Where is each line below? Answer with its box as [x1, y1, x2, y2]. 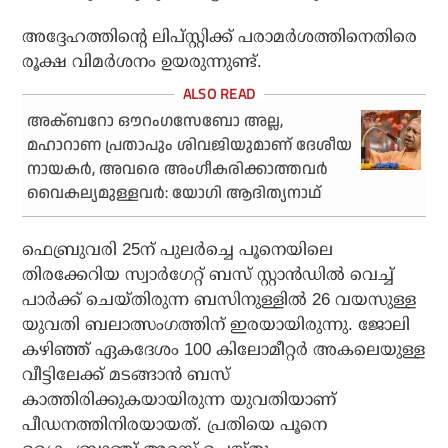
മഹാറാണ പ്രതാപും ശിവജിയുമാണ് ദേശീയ [27, 134, 353, 158]
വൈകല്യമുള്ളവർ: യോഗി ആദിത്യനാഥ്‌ [27, 182, 322, 206]
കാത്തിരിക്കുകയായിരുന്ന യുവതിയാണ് [22, 390, 337, 410]
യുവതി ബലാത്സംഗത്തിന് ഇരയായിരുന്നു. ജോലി [22, 315, 411, 335]
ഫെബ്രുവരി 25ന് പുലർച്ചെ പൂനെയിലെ [22, 240, 334, 260]
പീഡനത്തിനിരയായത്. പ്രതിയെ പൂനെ [22, 415, 328, 435]
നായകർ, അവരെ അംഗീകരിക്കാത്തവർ [27, 158, 329, 182]
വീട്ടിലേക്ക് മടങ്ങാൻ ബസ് [22, 365, 231, 385]
